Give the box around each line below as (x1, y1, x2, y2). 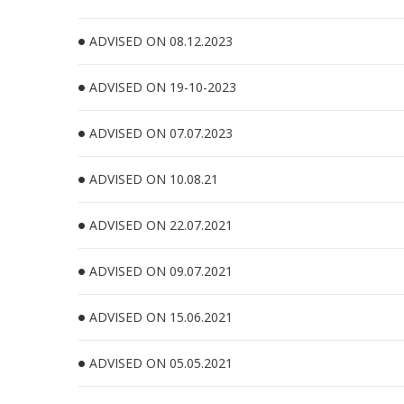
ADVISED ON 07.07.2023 (89, 124, 233, 142)
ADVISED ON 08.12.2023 (89, 32, 233, 50)
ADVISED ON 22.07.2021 (89, 216, 233, 234)
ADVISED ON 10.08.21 (89, 170, 218, 188)
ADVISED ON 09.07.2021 (89, 262, 233, 280)
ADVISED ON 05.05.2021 (89, 354, 233, 372)
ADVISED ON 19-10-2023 (89, 78, 236, 96)
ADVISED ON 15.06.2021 (89, 308, 233, 326)
